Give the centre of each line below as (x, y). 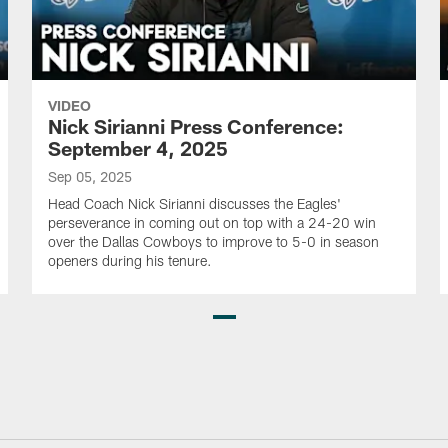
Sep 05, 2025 (90, 176)
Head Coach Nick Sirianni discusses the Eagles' (194, 203)
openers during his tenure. (130, 260)
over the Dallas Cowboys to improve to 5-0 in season (213, 241)
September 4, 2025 (138, 148)
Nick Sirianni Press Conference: (196, 126)
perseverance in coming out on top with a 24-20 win (212, 222)
